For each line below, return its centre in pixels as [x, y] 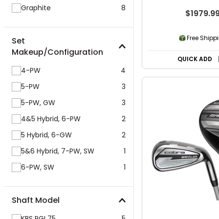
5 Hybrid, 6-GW [46, 135]
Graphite [36, 8]
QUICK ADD [195, 59]
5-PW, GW [38, 103]
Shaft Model [36, 200]
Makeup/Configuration [57, 52]
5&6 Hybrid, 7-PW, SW [58, 151]
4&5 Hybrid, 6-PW [51, 119]
